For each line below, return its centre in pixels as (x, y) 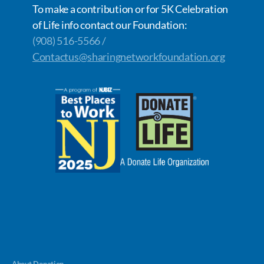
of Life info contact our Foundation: (110, 24)
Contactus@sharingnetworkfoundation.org (129, 56)
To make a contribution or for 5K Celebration (131, 9)
